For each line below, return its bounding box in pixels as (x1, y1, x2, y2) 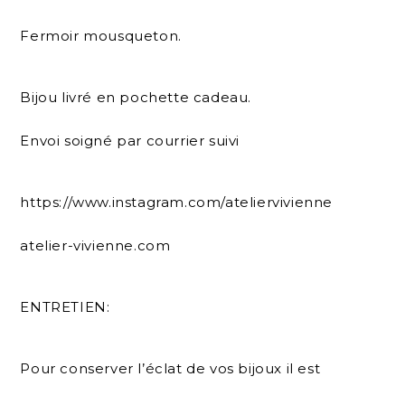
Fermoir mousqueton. (20, 26, 182, 44)
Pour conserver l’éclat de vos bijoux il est (20, 359, 321, 377)
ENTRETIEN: (20, 297, 110, 316)
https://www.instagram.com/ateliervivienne (20, 193, 334, 211)
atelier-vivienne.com (20, 236, 171, 254)
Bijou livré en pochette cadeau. (20, 88, 252, 106)
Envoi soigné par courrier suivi (20, 131, 240, 149)
